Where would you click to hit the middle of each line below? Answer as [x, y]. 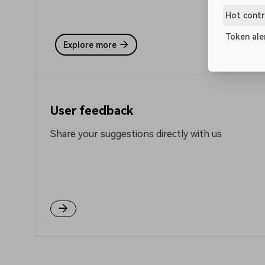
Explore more [90, 45]
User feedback [92, 111]
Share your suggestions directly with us [136, 134]
